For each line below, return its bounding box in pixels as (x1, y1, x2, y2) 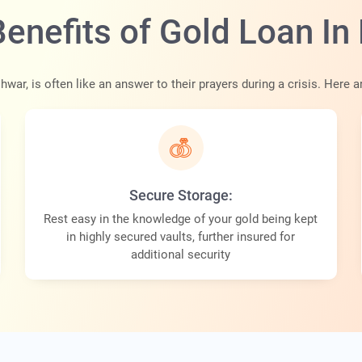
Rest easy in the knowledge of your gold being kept (44, 212, 318, 227)
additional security (131, 247, 231, 263)
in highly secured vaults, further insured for (66, 229, 296, 245)
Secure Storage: (128, 187, 233, 204)
